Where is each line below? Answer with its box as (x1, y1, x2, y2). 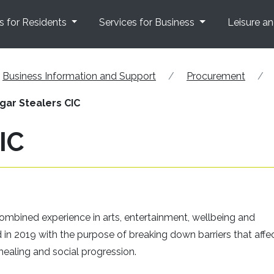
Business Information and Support (2, 70, 156, 82)
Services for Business (99, 17, 198, 29)
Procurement (187, 70, 245, 82)
